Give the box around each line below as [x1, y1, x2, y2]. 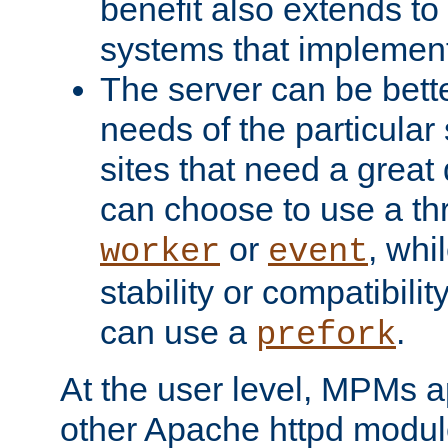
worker [100, 232, 220, 271]
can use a [100, 312, 256, 351]
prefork [256, 315, 396, 354]
